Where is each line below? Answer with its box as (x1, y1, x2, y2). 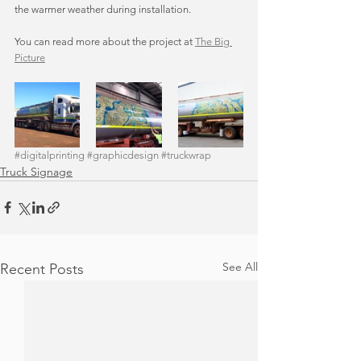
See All (222, 259, 258, 274)
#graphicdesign (87, 148, 159, 161)
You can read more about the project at (15, 35, 195, 48)
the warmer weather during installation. (15, 2, 193, 15)
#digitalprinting (15, 148, 85, 161)
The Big (195, 35, 232, 48)
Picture (15, 51, 45, 64)
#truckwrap (161, 148, 211, 161)
